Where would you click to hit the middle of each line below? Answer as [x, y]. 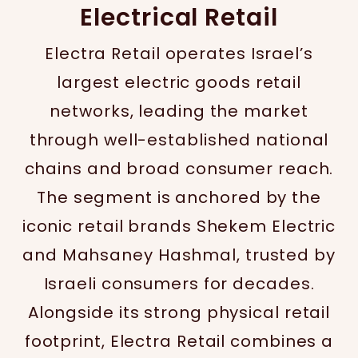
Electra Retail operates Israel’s [179, 54]
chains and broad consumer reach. [179, 169]
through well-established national [179, 140]
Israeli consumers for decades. [179, 284]
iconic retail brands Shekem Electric [179, 226]
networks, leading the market [179, 111]
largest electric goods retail [179, 82]
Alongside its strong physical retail [179, 312]
